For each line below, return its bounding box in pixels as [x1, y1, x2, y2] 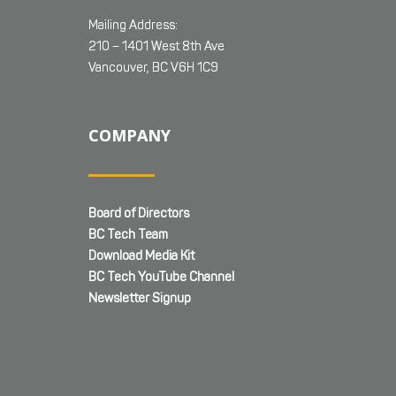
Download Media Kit [88, 248, 194, 264]
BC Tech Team [88, 227, 168, 243]
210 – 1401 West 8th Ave [88, 39, 225, 55]
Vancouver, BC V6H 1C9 [88, 60, 218, 76]
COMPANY [88, 125, 171, 147]
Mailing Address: [88, 18, 178, 34]
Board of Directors [88, 206, 189, 222]
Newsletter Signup [88, 291, 191, 307]
